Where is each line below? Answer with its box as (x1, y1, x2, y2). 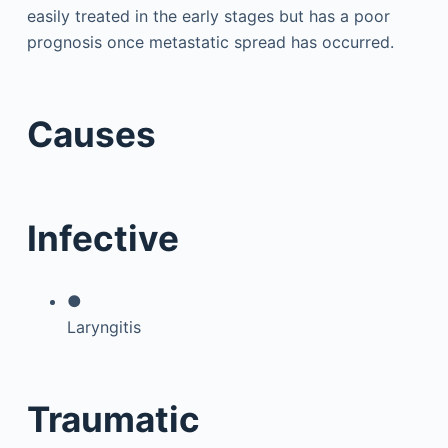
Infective (26, 217, 179, 259)
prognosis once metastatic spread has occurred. (26, 32, 394, 52)
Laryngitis (66, 317, 141, 337)
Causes (26, 112, 156, 155)
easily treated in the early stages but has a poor (26, 6, 390, 26)
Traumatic (26, 397, 200, 440)
